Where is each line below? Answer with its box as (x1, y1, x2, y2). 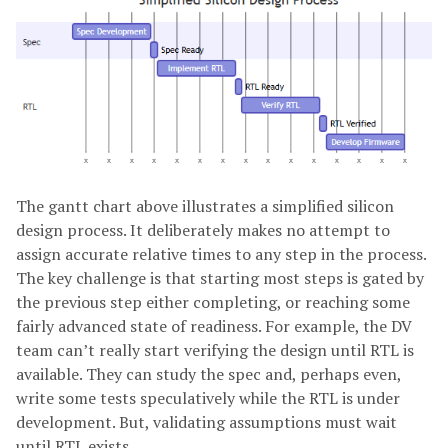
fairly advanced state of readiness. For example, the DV (16, 314, 412, 337)
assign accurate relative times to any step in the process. (16, 242, 426, 265)
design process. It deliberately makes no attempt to (16, 218, 390, 241)
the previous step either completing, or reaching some (16, 290, 410, 313)
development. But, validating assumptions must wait (16, 410, 397, 433)
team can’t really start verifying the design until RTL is (16, 338, 414, 361)
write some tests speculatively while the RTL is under (16, 386, 400, 409)
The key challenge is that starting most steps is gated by (16, 266, 424, 289)
